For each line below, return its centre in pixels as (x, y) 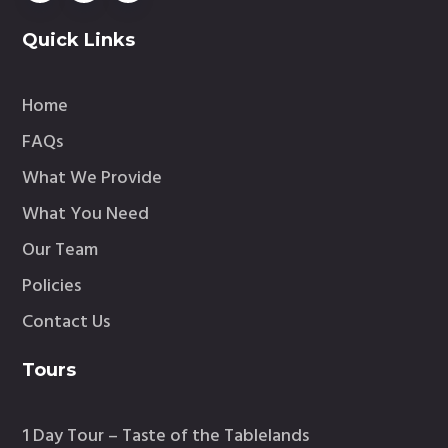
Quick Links (79, 40)
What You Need (86, 214)
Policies (52, 286)
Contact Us (66, 322)
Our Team (60, 250)
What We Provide (92, 178)
